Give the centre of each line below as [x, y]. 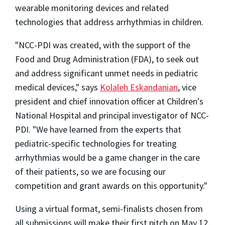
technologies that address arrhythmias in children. [109, 22]
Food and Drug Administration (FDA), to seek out [107, 59]
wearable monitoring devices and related [92, 8]
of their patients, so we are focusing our [90, 171]
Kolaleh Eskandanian [139, 87]
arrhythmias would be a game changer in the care [107, 157]
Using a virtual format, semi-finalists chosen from [109, 208]
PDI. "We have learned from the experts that [98, 129]
